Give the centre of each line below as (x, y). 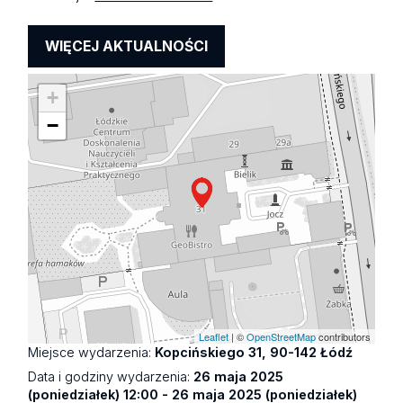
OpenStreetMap (281, 337)
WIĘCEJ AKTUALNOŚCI (127, 46)
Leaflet (213, 337)
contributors (343, 337)
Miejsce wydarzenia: (92, 353)
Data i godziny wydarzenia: (111, 377)
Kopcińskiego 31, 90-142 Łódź (254, 353)
